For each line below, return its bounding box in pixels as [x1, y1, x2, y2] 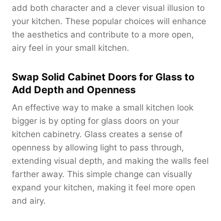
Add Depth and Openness [12, 83, 136, 96]
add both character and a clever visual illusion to [12, 2, 205, 13]
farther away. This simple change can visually [12, 169, 192, 179]
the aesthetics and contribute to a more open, [12, 29, 194, 39]
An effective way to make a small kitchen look [12, 102, 193, 112]
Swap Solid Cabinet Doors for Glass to [12, 71, 194, 83]
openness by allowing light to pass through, [12, 142, 184, 152]
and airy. [12, 195, 46, 206]
